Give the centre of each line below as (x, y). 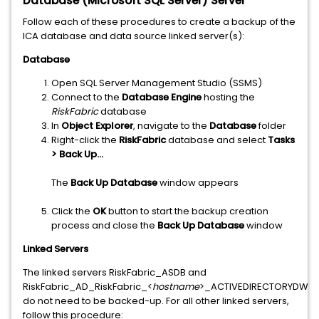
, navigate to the (171, 126)
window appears (198, 183)
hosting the (228, 97)
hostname (176, 287)
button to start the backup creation (187, 211)
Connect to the (87, 97)
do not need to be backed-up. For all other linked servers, (156, 301)
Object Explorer (97, 126)
